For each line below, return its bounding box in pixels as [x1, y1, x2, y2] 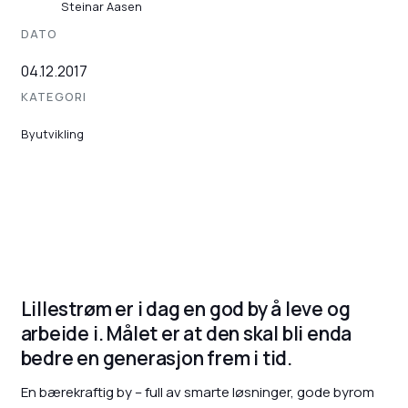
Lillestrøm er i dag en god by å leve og [20, 295, 351, 321]
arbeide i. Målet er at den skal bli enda [20, 320, 352, 346]
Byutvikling [20, 125, 84, 142]
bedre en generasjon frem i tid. [20, 344, 293, 371]
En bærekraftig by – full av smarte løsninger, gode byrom [20, 382, 374, 403]
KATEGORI [20, 88, 87, 106]
